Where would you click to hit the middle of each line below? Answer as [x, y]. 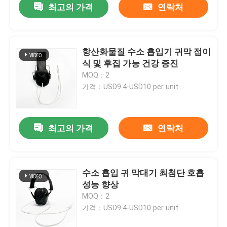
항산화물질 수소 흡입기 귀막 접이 [147, 52]
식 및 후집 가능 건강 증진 [130, 64]
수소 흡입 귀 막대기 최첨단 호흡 [143, 173]
